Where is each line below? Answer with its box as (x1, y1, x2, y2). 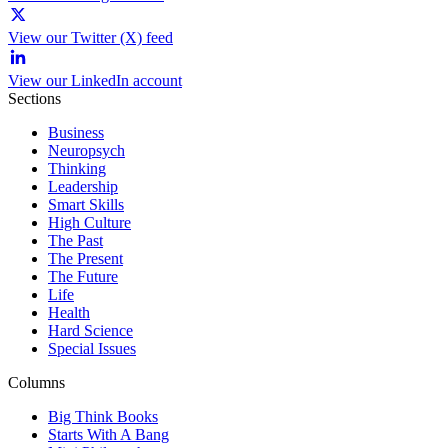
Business (48, 124, 104, 142)
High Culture (48, 214, 131, 232)
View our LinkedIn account (8, 72, 182, 90)
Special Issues (48, 340, 136, 358)
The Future (48, 268, 118, 286)
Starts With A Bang (48, 426, 169, 444)
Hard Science (48, 322, 133, 340)
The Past (48, 232, 103, 250)
